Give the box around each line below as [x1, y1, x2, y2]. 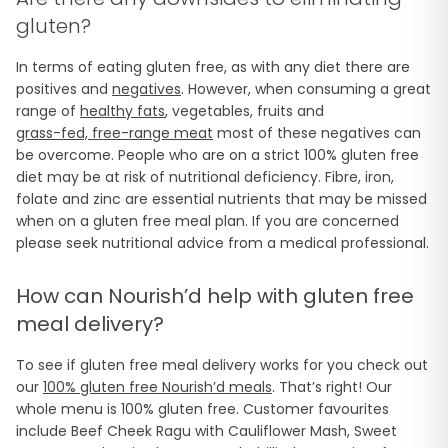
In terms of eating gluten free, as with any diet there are [16, 57, 410, 77]
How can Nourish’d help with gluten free [16, 282, 414, 310]
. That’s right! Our [272, 377, 392, 397]
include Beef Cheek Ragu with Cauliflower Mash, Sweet [16, 421, 397, 441]
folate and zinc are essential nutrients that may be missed [16, 189, 427, 209]
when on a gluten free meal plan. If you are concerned [16, 211, 399, 231]
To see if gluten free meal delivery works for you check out [16, 355, 428, 375]
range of [16, 101, 80, 121]
